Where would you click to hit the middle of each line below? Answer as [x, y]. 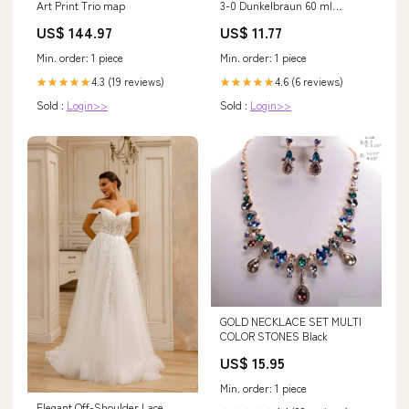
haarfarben [247, 20]
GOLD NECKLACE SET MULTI [291, 321]
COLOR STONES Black [274, 336]
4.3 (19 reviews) [128, 81]
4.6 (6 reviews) [309, 81]
